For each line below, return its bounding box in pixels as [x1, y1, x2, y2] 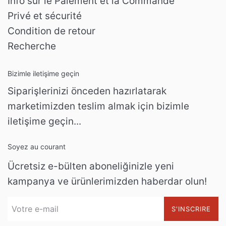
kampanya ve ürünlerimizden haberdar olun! [8, 176, 207, 188]
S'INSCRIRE [172, 205, 211, 213]
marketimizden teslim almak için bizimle [8, 100, 189, 112]
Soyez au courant [8, 142, 66, 151]
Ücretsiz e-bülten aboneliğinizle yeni [8, 160, 174, 173]
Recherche [8, 40, 56, 52]
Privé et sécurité [8, 10, 82, 22]
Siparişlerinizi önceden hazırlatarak [8, 85, 166, 97]
